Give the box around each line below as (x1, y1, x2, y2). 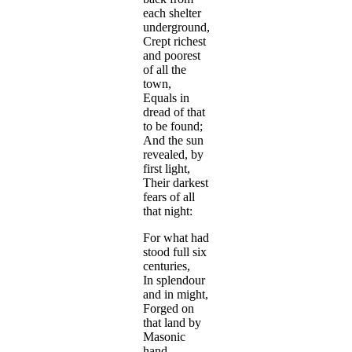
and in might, (143, 288, 208, 302)
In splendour (143, 273, 205, 288)
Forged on (143, 302, 194, 316)
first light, (143, 162, 190, 176)
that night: (143, 204, 192, 218)
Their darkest (143, 176, 208, 190)
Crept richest (143, 35, 206, 49)
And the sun (143, 134, 203, 148)
